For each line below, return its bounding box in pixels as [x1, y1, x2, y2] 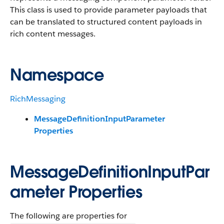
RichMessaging [10, 93, 65, 104]
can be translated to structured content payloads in [10, 16, 202, 27]
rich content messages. [10, 28, 95, 39]
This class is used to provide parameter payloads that [10, 4, 207, 15]
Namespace [10, 64, 104, 85]
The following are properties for [10, 210, 127, 221]
